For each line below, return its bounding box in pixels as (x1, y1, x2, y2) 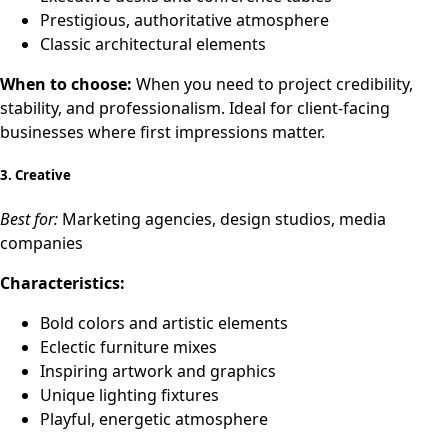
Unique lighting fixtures (40, 384, 219, 407)
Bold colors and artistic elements (40, 312, 288, 335)
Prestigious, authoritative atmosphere (40, 9, 329, 32)
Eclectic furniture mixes (40, 336, 217, 359)
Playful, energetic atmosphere (40, 408, 268, 431)
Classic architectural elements (40, 33, 266, 56)
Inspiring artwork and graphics (40, 360, 276, 383)
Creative (15, 166, 71, 185)
